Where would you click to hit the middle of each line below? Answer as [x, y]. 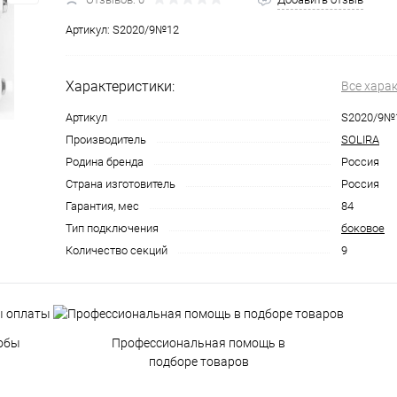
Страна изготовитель [121, 184]
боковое [363, 228]
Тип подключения [112, 228]
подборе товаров [198, 362]
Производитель [106, 140]
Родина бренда [105, 162]
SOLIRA [360, 140]
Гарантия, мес [102, 206]
